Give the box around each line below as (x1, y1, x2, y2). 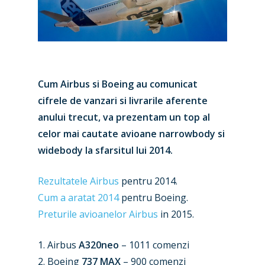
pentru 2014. (119, 174, 177, 188)
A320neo (79, 238, 119, 251)
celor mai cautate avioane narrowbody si (38, 127, 225, 140)
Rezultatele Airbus (38, 174, 119, 188)
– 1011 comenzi (119, 238, 189, 251)
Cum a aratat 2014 (38, 191, 119, 204)
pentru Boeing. (119, 191, 188, 204)
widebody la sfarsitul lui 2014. (38, 144, 173, 157)
